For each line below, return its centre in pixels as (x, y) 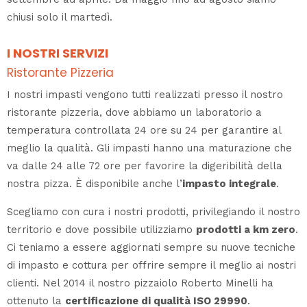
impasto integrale (229, 183)
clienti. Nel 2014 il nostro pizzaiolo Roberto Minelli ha (140, 283)
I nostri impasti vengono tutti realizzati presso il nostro (145, 94)
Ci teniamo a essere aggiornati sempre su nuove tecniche (151, 247)
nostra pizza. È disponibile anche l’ (95, 183)
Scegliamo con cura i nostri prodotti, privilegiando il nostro (153, 211)
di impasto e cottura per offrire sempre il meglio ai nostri (151, 265)
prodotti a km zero (246, 229)
